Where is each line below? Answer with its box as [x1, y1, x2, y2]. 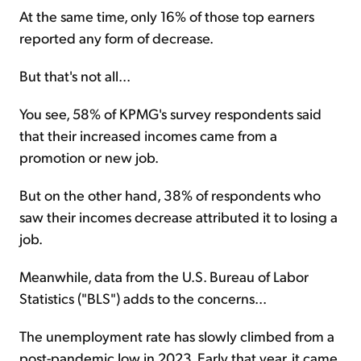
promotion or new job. [19, 147, 159, 167]
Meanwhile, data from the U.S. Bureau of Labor [19, 267, 309, 286]
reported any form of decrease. [19, 28, 214, 48]
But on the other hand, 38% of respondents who [19, 185, 321, 205]
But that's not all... [19, 66, 131, 85]
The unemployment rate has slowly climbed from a [19, 326, 334, 346]
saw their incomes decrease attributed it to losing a [19, 207, 338, 226]
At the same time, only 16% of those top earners [19, 6, 314, 26]
